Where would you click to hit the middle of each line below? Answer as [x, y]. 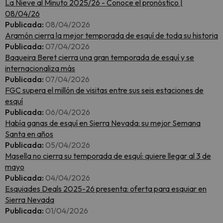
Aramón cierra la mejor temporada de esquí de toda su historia [111, 35]
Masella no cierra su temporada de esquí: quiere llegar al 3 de [108, 156]
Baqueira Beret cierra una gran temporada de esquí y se [100, 57]
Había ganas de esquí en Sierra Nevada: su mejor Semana [103, 123]
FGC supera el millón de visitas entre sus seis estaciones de [104, 90]
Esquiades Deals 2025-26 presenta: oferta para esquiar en [106, 189]
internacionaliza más [40, 68]
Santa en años [29, 134]
